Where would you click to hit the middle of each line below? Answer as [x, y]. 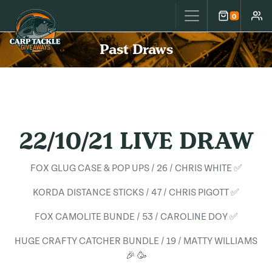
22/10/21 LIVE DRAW [136, 141]
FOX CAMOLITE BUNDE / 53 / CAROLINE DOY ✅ [136, 217]
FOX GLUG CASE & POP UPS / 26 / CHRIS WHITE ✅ [136, 168]
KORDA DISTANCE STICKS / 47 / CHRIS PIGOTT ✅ [136, 192]
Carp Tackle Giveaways [76, 17]
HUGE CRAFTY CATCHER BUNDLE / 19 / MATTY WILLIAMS [136, 241]
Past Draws [136, 49]
